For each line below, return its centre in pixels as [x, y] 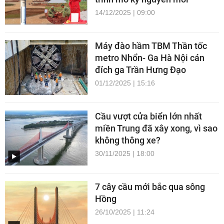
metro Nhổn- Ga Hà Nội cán [150, 58]
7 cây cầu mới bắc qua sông [150, 187]
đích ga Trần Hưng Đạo [140, 70]
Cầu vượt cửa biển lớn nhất [148, 116]
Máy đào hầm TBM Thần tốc [151, 46]
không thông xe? [128, 140]
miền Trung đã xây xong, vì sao [156, 128]
